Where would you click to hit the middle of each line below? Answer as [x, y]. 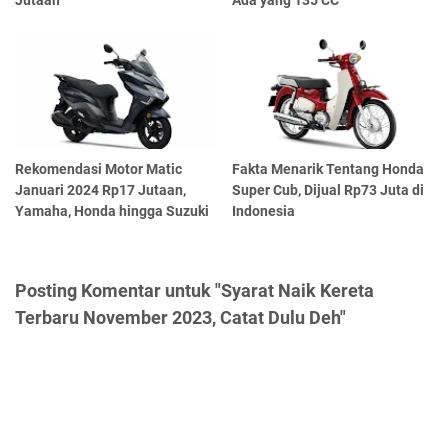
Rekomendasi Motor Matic [98, 168]
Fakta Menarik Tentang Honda [328, 168]
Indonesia [264, 210]
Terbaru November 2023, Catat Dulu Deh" [180, 317]
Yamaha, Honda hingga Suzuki [112, 210]
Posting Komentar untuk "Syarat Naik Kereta [194, 290]
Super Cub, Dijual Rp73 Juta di [328, 189]
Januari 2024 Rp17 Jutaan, [100, 189]
